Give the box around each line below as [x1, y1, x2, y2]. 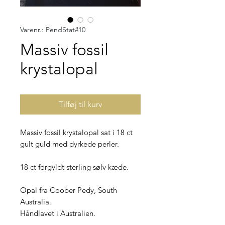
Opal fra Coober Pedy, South [20, 185, 117, 195]
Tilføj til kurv [59, 99, 102, 109]
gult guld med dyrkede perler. [20, 139, 119, 149]
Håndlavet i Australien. [20, 208, 95, 218]
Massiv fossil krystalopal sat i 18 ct [20, 128, 133, 138]
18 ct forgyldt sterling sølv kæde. [20, 162, 129, 172]
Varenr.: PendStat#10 [20, 25, 85, 35]
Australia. [20, 197, 51, 207]
